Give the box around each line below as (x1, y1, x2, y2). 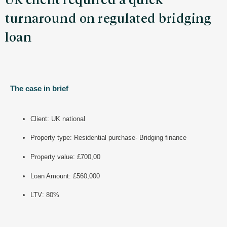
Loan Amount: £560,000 (30, 172, 100, 180)
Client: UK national (30, 115, 85, 123)
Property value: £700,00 (30, 153, 100, 161)
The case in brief (10, 84, 68, 93)
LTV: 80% (30, 191, 59, 199)
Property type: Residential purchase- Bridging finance (30, 134, 186, 142)
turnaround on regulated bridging (5, 12, 211, 25)
